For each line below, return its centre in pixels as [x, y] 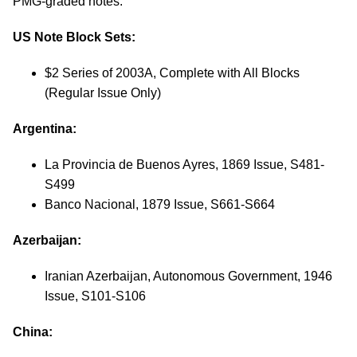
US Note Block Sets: [74, 37]
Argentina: [45, 129]
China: [33, 332]
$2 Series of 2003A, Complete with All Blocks [172, 73]
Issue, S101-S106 [95, 296]
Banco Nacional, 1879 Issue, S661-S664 [160, 204]
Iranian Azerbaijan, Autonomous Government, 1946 [188, 276]
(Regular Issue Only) [103, 93]
